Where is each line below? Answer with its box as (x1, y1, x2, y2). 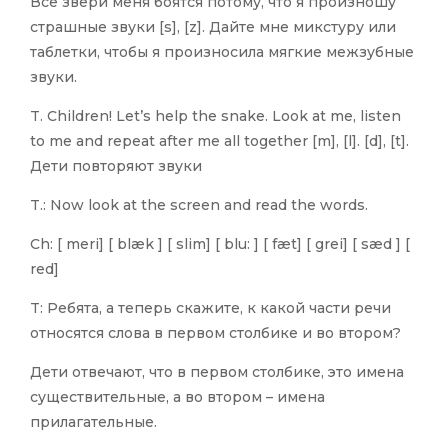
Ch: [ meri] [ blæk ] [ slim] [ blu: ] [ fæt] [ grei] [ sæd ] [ (30, 235, 410, 254)
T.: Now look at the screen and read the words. (30, 196, 368, 215)
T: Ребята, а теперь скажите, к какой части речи (30, 299, 391, 318)
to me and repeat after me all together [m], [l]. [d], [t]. (30, 132, 409, 151)
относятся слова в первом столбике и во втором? (30, 324, 401, 343)
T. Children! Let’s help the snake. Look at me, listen (30, 107, 401, 126)
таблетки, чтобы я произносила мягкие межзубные (30, 43, 414, 62)
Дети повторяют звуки (30, 157, 202, 176)
